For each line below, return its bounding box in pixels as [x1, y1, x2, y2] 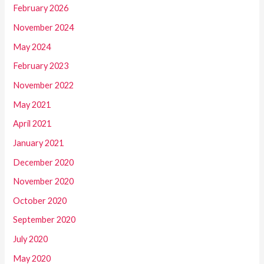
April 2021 [13, 118, 52, 129]
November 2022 [13, 80, 74, 90]
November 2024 [13, 22, 74, 33]
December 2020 [13, 157, 74, 167]
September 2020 [13, 214, 76, 225]
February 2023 [13, 61, 69, 71]
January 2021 [13, 137, 64, 148]
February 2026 [13, 3, 69, 14]
